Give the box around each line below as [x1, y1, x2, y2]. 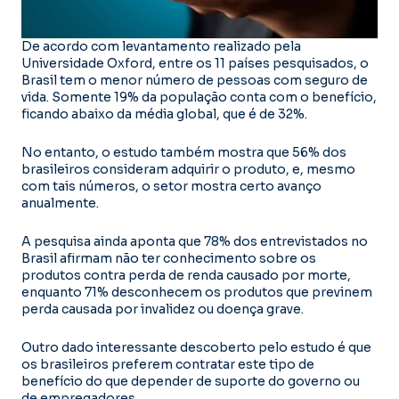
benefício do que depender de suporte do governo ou [21, 372, 360, 389]
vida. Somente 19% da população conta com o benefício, [21, 88, 377, 105]
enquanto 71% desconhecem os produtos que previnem [21, 283, 372, 300]
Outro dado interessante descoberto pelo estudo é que [21, 338, 371, 355]
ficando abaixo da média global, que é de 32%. [21, 105, 307, 122]
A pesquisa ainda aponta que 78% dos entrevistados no [21, 232, 368, 249]
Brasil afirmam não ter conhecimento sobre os [21, 249, 316, 266]
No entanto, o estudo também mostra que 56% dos [21, 143, 346, 160]
